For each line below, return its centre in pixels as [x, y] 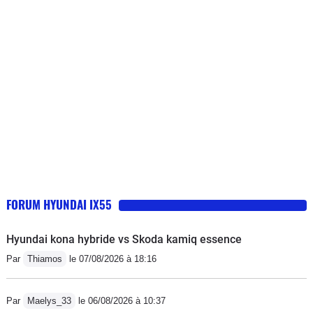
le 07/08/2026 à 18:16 [111, 259]
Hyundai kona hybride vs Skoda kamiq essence [124, 240]
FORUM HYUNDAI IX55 [59, 205]
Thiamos [45, 259]
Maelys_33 [49, 301]
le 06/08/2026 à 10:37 [121, 301]
